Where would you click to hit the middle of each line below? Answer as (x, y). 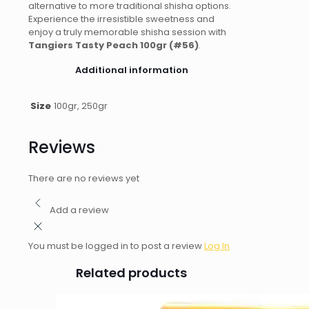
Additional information (131, 70)
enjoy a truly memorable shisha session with (127, 32)
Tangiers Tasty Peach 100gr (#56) (113, 45)
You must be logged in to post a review (116, 246)
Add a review (79, 210)
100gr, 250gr (81, 106)
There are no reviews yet (84, 179)
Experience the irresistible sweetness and (121, 19)
